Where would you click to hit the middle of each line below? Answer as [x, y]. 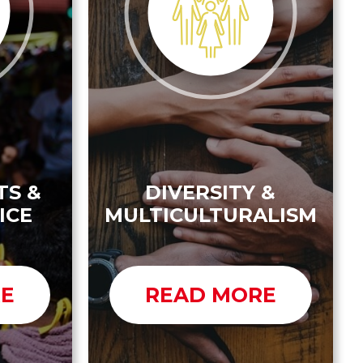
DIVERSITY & [211, 193]
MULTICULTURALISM [210, 216]
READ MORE [210, 295]
